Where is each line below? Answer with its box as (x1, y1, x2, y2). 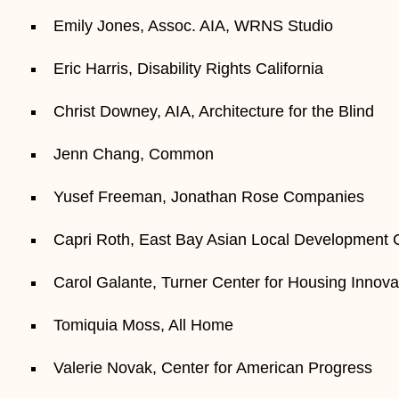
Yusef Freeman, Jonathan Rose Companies (53, 187, 365, 206)
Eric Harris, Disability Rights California (53, 59, 324, 77)
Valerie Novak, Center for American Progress (53, 358, 373, 377)
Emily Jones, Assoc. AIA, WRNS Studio (53, 16, 334, 35)
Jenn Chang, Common (53, 144, 215, 163)
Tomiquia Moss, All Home (53, 315, 234, 334)
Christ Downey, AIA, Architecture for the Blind (53, 102, 375, 120)
